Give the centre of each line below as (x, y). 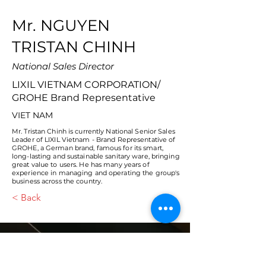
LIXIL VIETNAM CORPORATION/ (86, 85)
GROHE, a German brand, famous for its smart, (88, 148)
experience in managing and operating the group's (96, 173)
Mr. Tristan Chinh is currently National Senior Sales (94, 131)
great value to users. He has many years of (81, 164)
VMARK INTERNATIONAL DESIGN (80, 247)
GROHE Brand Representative (84, 98)
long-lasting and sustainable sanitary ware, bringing (96, 156)
